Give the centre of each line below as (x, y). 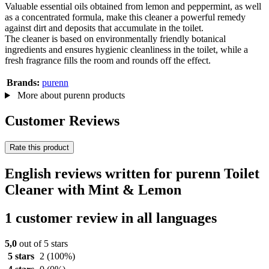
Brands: (23, 83)
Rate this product (39, 148)
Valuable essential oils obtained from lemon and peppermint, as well (133, 7)
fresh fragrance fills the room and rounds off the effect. (108, 61)
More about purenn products (70, 95)
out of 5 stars (42, 243)
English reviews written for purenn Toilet (132, 173)
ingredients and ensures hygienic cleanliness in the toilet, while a (126, 50)
